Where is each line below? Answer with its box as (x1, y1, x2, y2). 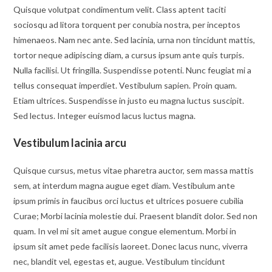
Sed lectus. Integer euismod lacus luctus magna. (13, 110, 196, 121)
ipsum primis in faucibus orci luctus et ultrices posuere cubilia (13, 195, 244, 206)
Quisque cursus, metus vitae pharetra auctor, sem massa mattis (13, 165, 254, 175)
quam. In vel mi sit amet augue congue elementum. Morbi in (13, 226, 237, 236)
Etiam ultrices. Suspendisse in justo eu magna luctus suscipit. (13, 95, 245, 106)
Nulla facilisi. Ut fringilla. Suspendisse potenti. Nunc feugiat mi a (13, 65, 252, 75)
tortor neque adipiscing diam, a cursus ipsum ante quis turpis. (13, 50, 245, 60)
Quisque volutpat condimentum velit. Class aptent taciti (13, 4, 226, 15)
